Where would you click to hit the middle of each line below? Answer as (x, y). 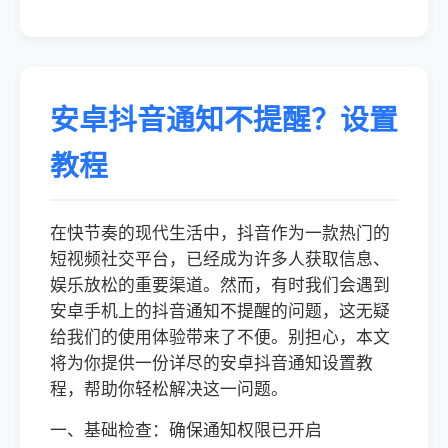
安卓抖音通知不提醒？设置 (224, 120)
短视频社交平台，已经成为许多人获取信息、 (220, 259)
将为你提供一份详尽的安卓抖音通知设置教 (211, 363)
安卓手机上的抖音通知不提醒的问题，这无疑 (220, 311)
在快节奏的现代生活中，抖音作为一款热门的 (220, 233)
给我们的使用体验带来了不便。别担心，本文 (220, 337)
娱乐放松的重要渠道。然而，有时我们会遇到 (220, 285)
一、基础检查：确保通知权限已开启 (186, 430)
